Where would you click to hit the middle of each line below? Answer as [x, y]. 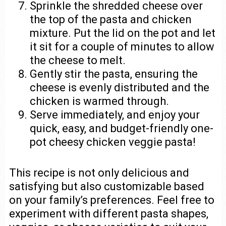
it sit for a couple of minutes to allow [122, 46]
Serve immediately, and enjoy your [115, 115]
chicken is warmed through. [100, 101]
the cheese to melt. [78, 60]
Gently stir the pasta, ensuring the [114, 74]
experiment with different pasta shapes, [108, 214]
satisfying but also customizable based [106, 187]
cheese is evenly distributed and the [120, 87]
